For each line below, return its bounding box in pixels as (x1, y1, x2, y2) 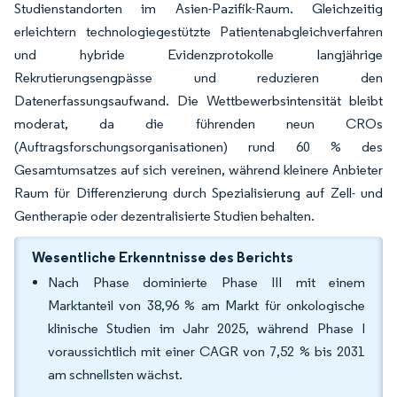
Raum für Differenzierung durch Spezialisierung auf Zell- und (14, 184, 383, 201)
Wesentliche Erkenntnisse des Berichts (32, 248, 293, 266)
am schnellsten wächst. (48, 366, 183, 383)
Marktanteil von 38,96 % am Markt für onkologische (48, 297, 365, 314)
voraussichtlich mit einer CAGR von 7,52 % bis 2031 (48, 343, 365, 360)
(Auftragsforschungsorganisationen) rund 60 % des (14, 138, 383, 155)
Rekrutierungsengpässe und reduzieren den (14, 69, 383, 86)
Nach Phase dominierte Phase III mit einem (48, 274, 365, 291)
